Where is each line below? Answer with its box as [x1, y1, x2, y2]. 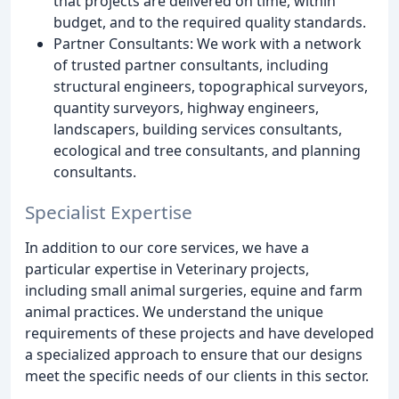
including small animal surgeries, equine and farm [25, 280, 362, 300]
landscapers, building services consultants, [53, 118, 342, 139]
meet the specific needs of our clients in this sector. [25, 365, 369, 386]
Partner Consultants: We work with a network [53, 33, 362, 53]
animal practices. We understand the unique [25, 301, 323, 322]
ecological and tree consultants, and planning [53, 140, 361, 160]
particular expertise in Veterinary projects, [25, 258, 309, 279]
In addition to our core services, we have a [25, 237, 309, 257]
